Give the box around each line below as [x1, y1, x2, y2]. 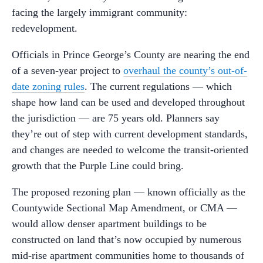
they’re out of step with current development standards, [12, 128, 248, 140]
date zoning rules [12, 80, 85, 92]
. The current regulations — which [85, 80, 232, 92]
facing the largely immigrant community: [12, 6, 187, 18]
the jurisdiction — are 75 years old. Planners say [12, 112, 220, 124]
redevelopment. [12, 22, 77, 34]
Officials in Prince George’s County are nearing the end [12, 49, 249, 60]
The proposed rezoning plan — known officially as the [12, 186, 245, 198]
